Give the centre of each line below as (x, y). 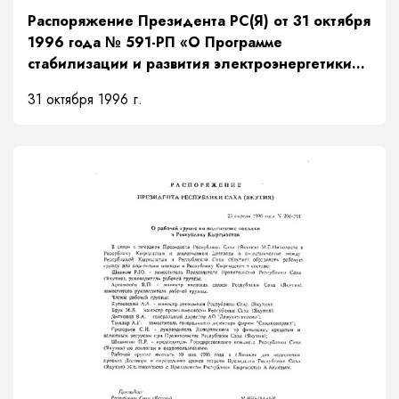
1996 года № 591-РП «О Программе (155, 42)
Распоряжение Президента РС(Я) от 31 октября (199, 20)
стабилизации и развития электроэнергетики (190, 63)
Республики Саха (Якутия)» (125, 85)
